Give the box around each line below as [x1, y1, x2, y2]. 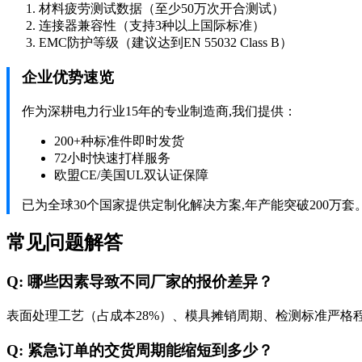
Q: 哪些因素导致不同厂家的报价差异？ [6, 273, 273, 291]
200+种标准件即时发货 [54, 133, 184, 148]
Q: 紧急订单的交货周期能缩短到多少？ [6, 341, 273, 359]
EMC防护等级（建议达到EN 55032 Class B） [39, 36, 293, 50]
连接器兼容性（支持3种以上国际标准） [39, 19, 265, 33]
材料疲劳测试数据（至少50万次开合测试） [39, 2, 284, 16]
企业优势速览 [22, 68, 114, 86]
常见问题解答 [6, 232, 123, 254]
